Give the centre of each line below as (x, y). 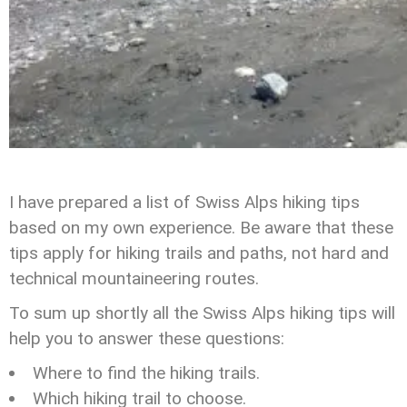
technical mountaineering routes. (134, 278)
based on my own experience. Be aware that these (201, 228)
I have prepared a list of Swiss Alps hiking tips (184, 202)
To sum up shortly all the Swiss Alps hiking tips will (202, 313)
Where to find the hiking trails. (146, 373)
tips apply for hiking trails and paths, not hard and (199, 253)
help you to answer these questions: (147, 338)
